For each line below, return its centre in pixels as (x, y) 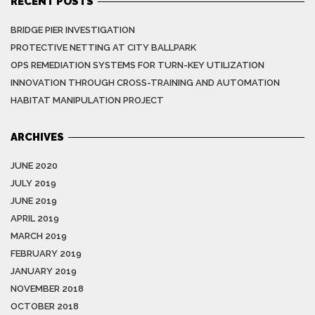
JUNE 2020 (34, 166)
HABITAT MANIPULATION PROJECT (87, 101)
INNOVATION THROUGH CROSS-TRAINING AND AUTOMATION (145, 83)
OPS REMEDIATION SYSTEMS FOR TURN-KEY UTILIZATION (137, 65)
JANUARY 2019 (44, 271)
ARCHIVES (37, 137)
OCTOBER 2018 (45, 307)
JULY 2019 (33, 184)
